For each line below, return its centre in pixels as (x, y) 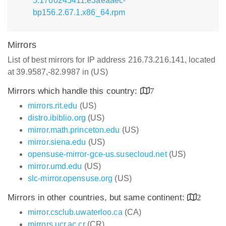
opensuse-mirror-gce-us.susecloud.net (97, 154)
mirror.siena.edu (57, 142)
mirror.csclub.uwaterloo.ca (75, 212)
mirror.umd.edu (55, 166)
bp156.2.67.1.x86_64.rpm (79, 12)
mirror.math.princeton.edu (74, 130)
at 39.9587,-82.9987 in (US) (58, 72)
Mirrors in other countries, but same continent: (97, 197)
